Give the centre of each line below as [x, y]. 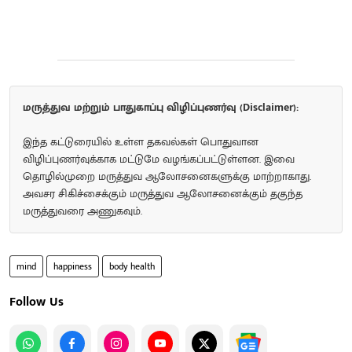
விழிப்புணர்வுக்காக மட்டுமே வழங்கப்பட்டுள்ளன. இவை [159, 159]
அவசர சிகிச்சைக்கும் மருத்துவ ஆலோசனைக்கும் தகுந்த [163, 193]
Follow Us [37, 302]
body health [132, 266]
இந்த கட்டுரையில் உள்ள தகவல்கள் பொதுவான [141, 141]
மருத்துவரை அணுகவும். [82, 211]
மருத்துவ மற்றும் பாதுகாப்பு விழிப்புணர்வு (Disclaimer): [161, 107]
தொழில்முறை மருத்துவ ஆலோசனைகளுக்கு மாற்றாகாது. [167, 176]
